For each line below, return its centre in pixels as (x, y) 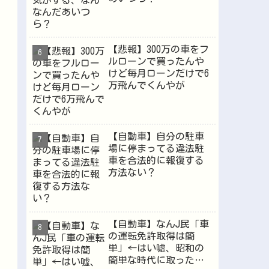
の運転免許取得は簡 (151, 236)
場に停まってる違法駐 (156, 149)
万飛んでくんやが (146, 85)
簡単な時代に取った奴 (156, 260)
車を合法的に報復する (156, 161)
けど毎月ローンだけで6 (158, 73)
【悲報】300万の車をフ (158, 49)
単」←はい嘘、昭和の (156, 248)
